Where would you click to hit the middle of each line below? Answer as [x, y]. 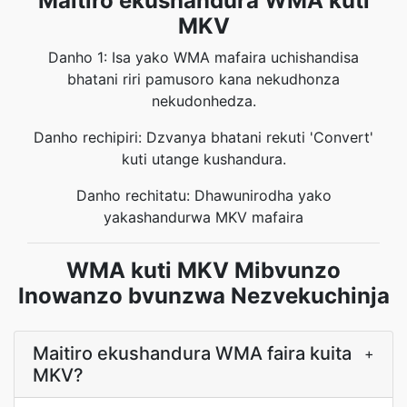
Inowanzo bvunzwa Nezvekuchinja [203, 296]
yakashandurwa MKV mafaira [203, 217]
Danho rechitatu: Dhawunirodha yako [203, 195]
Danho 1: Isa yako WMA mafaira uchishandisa [203, 57]
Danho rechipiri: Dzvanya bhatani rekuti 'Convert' [203, 137]
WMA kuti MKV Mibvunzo [203, 270]
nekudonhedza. [203, 101]
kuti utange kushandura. [203, 159]
